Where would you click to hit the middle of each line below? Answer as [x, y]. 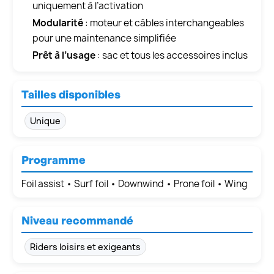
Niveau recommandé [77, 220]
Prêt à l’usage [64, 55]
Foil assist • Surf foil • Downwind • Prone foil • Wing [135, 183]
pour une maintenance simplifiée [104, 38]
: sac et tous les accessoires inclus [172, 55]
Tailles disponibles [71, 94]
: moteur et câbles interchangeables [164, 23]
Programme [54, 159]
